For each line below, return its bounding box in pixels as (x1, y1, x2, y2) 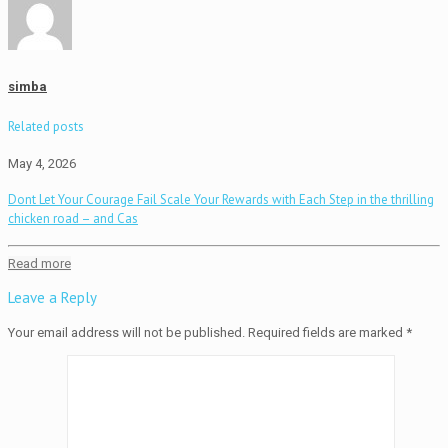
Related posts (8, 118, 84, 136)
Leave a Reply (8, 287, 97, 307)
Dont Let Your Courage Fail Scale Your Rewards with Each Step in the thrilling (8, 190, 434, 208)
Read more (8, 255, 71, 271)
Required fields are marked (245, 324, 406, 340)
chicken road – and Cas (8, 209, 138, 227)
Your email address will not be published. (8, 324, 245, 340)
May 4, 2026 (8, 155, 76, 171)
